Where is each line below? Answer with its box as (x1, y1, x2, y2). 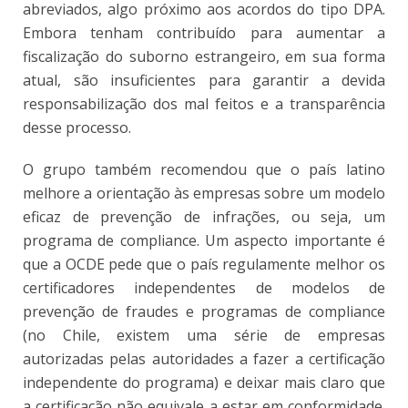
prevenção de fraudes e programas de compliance (23, 301, 385, 321)
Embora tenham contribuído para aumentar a (23, 22, 385, 43)
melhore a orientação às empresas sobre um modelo (23, 182, 385, 203)
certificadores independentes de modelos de (23, 277, 385, 298)
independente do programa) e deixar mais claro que (23, 372, 385, 393)
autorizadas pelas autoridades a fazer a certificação (23, 348, 385, 369)
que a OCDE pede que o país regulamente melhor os (23, 253, 385, 274)
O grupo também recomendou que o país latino (23, 158, 385, 179)
